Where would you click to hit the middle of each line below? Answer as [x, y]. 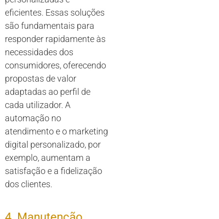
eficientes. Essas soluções [55, 13]
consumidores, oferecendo [55, 66]
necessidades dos [39, 52]
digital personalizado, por [53, 145]
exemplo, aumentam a [48, 158]
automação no [33, 118]
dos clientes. [29, 184]
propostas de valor [41, 79]
